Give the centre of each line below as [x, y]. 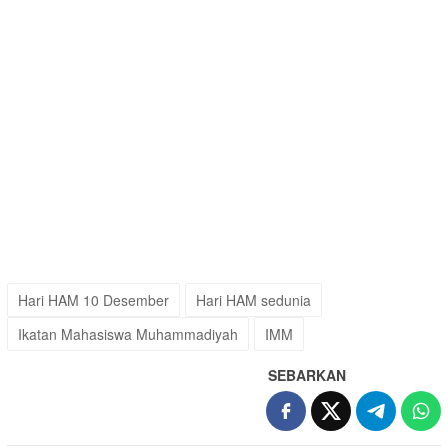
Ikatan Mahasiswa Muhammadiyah [128, 334]
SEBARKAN [307, 375]
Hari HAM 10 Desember [93, 300]
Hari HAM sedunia [253, 300]
